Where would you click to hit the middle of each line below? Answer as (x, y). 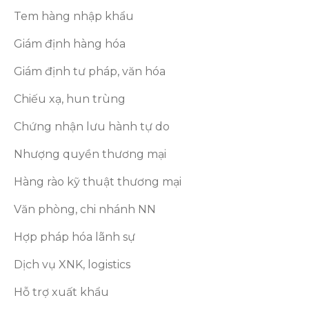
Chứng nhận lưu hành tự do (92, 127)
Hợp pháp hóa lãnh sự (75, 237)
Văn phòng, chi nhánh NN (85, 209)
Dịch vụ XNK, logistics (72, 265)
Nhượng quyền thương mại (90, 154)
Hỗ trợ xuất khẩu (62, 292)
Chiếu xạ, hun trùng (70, 99)
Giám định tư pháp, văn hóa (90, 71)
